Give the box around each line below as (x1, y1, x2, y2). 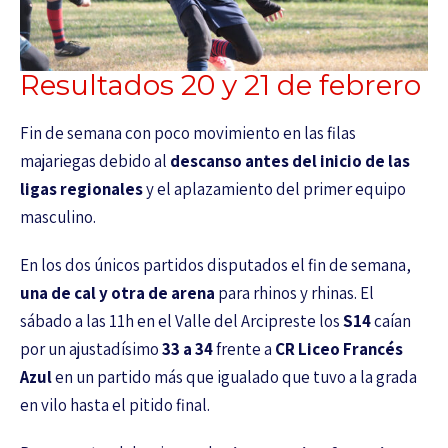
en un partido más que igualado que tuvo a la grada (52, 365, 417, 388)
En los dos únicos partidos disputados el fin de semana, (20, 253, 411, 276)
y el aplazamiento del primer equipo (143, 177, 406, 200)
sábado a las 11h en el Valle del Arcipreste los (20, 309, 343, 332)
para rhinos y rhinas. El (215, 281, 374, 304)
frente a (216, 337, 275, 360)
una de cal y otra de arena (20, 281, 215, 304)
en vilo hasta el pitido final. (20, 393, 210, 416)
